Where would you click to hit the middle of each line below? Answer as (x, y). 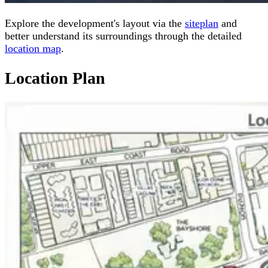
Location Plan (55, 78)
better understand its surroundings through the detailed (123, 36)
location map (33, 48)
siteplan (202, 23)
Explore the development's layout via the (95, 23)
